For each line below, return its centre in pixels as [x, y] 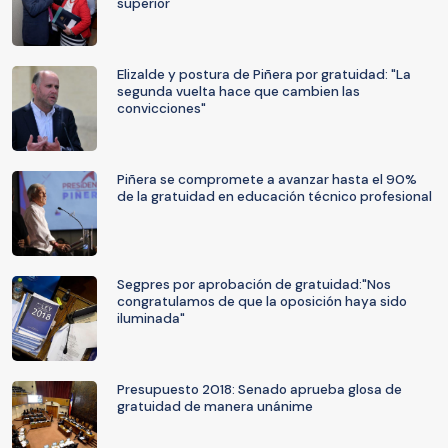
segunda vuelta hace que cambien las [238, 91]
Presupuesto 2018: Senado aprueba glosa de [259, 389]
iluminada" [151, 318]
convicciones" [161, 108]
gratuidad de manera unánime [215, 406]
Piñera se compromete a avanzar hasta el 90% [267, 179]
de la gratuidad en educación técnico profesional [274, 196]
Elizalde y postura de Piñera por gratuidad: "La [264, 74]
